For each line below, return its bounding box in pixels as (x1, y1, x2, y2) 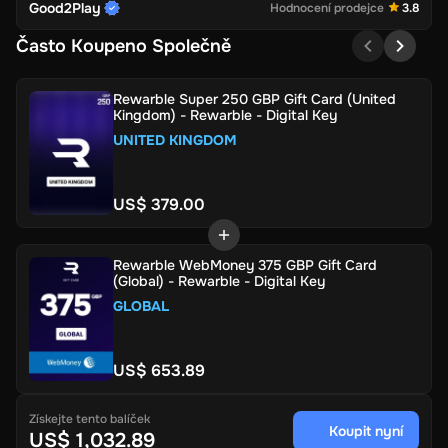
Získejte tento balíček (29, 410, 150, 427)
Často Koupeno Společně (16, 34, 231, 57)
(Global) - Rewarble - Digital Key (113, 271, 325, 290)
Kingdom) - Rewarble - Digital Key (113, 105, 337, 124)
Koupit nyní (329, 421, 403, 440)
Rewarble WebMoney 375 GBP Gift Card (113, 255, 377, 274)
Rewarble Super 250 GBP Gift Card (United (113, 89, 396, 108)
